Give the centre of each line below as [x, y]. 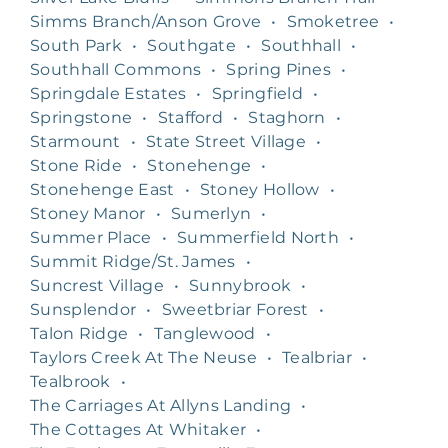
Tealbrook [70, 381]
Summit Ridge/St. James [133, 261]
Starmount [75, 141]
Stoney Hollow [259, 189]
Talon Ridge [79, 333]
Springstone [81, 117]
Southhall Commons [116, 69]
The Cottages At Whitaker [138, 429]
